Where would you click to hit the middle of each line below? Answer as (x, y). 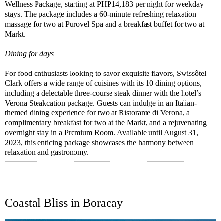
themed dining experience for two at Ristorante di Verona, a (97, 112)
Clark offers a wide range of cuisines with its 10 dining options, (103, 83)
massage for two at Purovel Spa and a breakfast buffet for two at (105, 24)
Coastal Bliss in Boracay (64, 203)
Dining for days (29, 53)
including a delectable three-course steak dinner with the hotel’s (103, 93)
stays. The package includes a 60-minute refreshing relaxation (101, 14)
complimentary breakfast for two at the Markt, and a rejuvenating (106, 122)
